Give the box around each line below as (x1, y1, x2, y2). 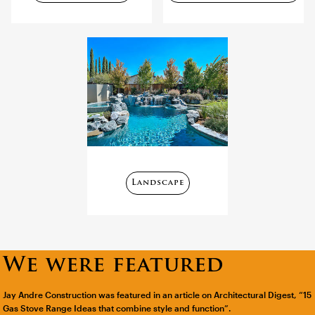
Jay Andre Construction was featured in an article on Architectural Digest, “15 (3, 291, 312, 300)
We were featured (3, 256, 225, 277)
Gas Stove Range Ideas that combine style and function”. (3, 304, 232, 314)
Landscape (131, 179, 184, 188)
